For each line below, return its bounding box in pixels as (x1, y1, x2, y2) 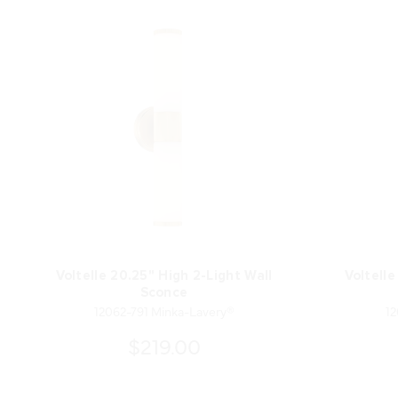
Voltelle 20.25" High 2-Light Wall (55, 269, 273, 283)
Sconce (139, 286, 188, 300)
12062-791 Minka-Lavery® (93, 302, 235, 321)
